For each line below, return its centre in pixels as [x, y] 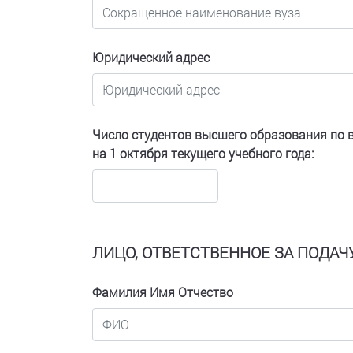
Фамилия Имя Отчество [163, 292]
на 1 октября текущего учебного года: [203, 153]
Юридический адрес [151, 57]
